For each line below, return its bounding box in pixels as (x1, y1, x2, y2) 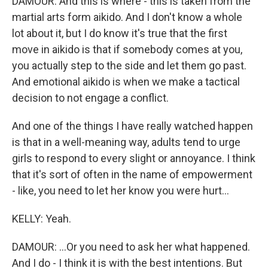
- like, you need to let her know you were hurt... (12, 184, 229, 197)
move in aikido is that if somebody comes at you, (12, 43, 242, 56)
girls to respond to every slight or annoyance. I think (12, 152, 255, 165)
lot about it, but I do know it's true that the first (12, 27, 227, 39)
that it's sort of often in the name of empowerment (12, 168, 252, 181)
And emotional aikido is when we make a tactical (12, 75, 240, 88)
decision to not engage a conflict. (12, 92, 169, 104)
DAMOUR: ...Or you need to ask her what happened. (12, 240, 250, 253)
